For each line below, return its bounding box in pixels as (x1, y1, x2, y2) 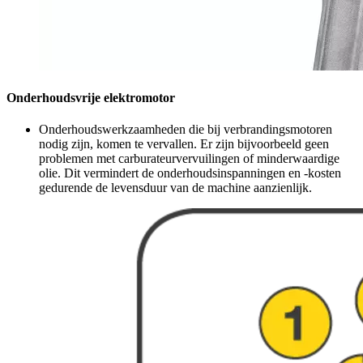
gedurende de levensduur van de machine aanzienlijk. (39, 181, 312, 195)
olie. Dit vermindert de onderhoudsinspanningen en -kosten (39, 166, 341, 181)
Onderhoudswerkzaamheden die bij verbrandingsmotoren (39, 122, 332, 137)
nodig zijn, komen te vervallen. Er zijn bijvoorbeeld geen (39, 137, 329, 152)
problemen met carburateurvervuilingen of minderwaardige (39, 152, 340, 166)
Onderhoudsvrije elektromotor (6, 91, 175, 105)
